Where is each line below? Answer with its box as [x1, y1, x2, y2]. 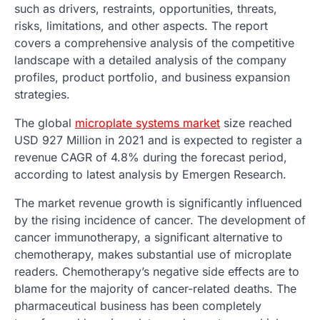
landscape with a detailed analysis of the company [14, 52, 286, 67]
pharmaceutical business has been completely [14, 298, 261, 313]
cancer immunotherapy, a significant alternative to [14, 229, 283, 244]
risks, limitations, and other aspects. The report [14, 18, 268, 33]
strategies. [14, 86, 70, 101]
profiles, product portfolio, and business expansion [14, 69, 290, 84]
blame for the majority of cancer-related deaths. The [14, 281, 296, 296]
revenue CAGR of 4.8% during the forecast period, [14, 149, 287, 164]
